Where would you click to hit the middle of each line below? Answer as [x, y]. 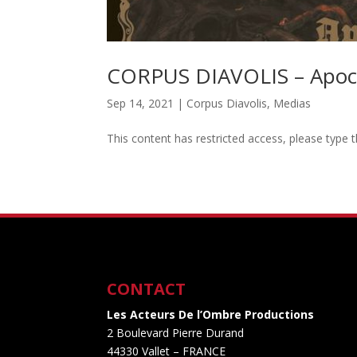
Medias [292, 103]
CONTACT [147, 289]
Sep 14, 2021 [141, 103]
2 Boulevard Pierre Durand [176, 333]
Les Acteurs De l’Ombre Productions [211, 315]
